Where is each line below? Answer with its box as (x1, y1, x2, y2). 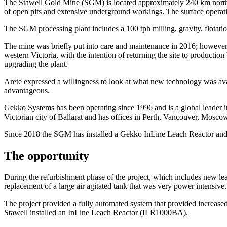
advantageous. (4, 86, 50, 95)
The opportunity (4, 148, 89, 162)
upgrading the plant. (4, 59, 68, 68)
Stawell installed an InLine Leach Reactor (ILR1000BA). (4, 208, 188, 217)
